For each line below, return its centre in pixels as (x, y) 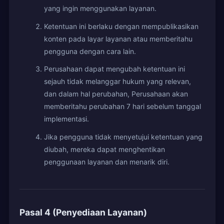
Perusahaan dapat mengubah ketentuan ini (114, 69)
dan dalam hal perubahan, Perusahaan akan (116, 94)
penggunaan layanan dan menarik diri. (106, 161)
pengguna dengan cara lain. (90, 51)
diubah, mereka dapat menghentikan (104, 149)
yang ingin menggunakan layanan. (100, 8)
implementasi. (66, 119)
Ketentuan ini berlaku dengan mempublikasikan (121, 26)
